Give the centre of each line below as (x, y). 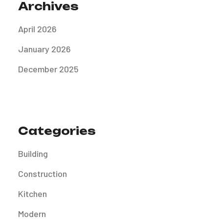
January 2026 (44, 49)
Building (33, 153)
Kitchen (33, 194)
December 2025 (48, 69)
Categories (57, 131)
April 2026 (37, 29)
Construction (43, 174)
